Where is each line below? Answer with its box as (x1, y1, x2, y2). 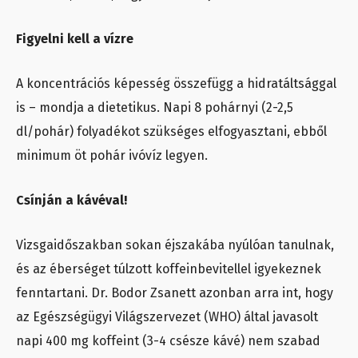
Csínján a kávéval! (16, 193, 127, 209)
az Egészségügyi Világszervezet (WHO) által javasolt (16, 309, 318, 325)
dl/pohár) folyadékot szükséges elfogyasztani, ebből (16, 124, 327, 140)
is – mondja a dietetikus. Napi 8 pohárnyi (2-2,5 (16, 100, 293, 116)
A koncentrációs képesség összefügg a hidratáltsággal (16, 76, 336, 92)
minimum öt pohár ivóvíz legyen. (16, 148, 211, 164)
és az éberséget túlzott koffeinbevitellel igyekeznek (16, 261, 321, 277)
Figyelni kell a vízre (16, 31, 133, 47)
